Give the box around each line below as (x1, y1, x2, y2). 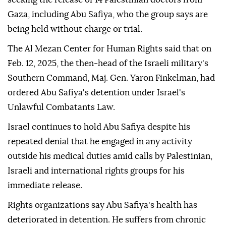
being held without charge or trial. (8, 25, 142, 34)
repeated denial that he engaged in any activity (8, 137, 192, 146)
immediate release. (8, 181, 82, 190)
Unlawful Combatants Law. (8, 103, 115, 112)
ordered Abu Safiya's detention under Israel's (8, 88, 185, 97)
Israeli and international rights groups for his (8, 166, 185, 176)
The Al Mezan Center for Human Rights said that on (8, 44, 211, 53)
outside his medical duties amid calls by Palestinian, (8, 152, 212, 161)
